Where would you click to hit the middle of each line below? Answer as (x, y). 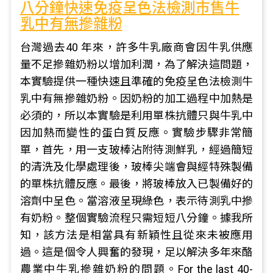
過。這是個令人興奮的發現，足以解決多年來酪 (136, 252)
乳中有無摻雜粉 (71, 24)
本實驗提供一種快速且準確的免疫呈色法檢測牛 (136, 81)
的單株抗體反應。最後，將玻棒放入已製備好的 (136, 184)
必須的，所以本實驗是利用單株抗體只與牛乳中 (136, 115)
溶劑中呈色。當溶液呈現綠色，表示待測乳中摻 (136, 201)
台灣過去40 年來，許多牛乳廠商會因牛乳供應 (136, 47)
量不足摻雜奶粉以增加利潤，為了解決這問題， (136, 64)
